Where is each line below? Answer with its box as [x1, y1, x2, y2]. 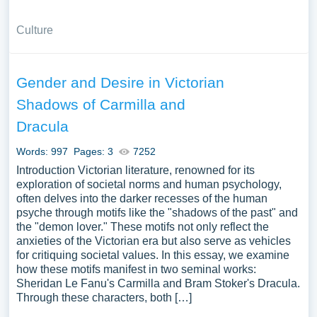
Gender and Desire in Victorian [16, 74, 224, 91]
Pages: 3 [73, 146, 113, 157]
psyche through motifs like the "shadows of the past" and [16, 207, 298, 219]
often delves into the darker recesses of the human [16, 192, 267, 204]
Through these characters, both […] [16, 292, 192, 304]
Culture [16, 24, 53, 36]
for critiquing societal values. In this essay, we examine [16, 249, 289, 261]
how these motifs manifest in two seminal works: [16, 263, 256, 275]
